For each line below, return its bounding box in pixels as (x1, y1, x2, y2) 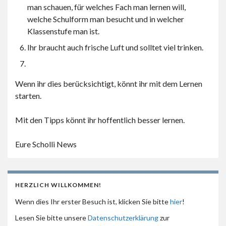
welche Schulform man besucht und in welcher (27, 14, 184, 24)
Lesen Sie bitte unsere (15, 213, 88, 222)
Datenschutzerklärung (88, 213, 158, 222)
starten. (15, 90, 41, 100)
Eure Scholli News (15, 139, 77, 149)
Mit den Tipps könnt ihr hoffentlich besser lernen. (15, 115, 185, 125)
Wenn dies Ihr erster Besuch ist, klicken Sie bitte (15, 197, 170, 206)
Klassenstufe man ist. (27, 26, 99, 36)
